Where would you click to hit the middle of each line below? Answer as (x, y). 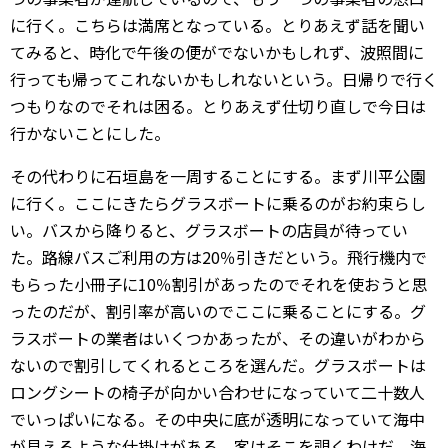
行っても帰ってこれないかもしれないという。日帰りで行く (224, 79)
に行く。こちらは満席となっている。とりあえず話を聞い (217, 25)
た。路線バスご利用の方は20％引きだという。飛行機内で (218, 257)
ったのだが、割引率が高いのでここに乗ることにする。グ (218, 311)
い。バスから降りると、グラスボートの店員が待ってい (209, 230)
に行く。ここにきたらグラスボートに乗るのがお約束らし (218, 203)
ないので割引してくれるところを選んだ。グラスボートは (218, 365)
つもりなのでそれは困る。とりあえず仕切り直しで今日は (218, 106)
